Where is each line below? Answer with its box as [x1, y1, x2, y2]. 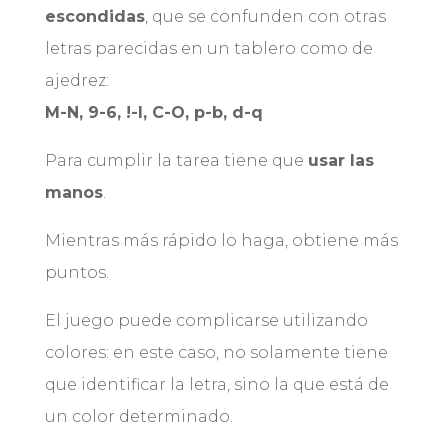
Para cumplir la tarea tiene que [44, 151, 308, 171]
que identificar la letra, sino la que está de [44, 375, 389, 395]
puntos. [44, 263, 109, 283]
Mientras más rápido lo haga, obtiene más [44, 231, 398, 251]
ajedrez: [44, 71, 109, 91]
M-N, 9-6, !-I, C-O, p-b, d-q [44, 103, 263, 123]
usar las [307, 151, 374, 171]
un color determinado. [44, 407, 233, 427]
